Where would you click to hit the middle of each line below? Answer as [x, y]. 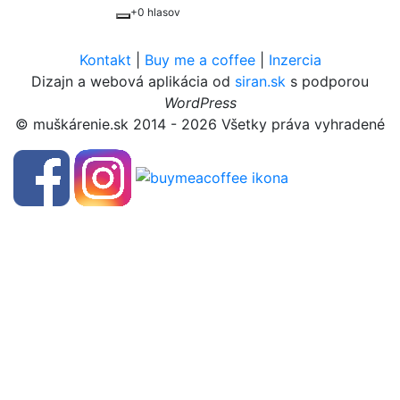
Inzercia [295, 60]
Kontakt [105, 60]
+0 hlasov [155, 12]
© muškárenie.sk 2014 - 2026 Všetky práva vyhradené [200, 124]
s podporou [327, 81]
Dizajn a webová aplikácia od [133, 81]
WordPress [200, 103]
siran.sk [260, 81]
